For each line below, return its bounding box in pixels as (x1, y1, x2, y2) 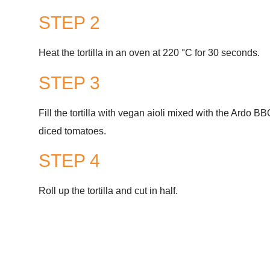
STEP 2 (38, 13, 100, 33)
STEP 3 (38, 72, 100, 93)
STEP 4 (38, 151, 100, 171)
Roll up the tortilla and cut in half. (38, 186, 178, 196)
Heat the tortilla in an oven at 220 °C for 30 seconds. (38, 48, 260, 58)
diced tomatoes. (38, 125, 106, 136)
